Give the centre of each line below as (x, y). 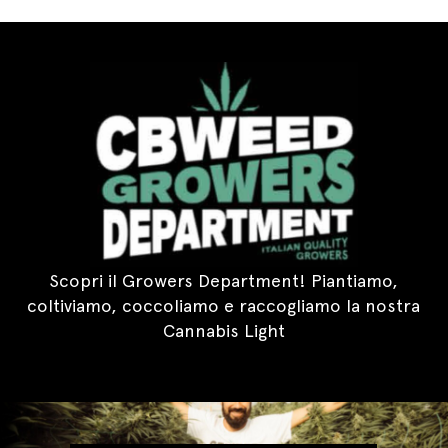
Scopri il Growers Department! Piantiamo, (224, 280)
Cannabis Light (223, 330)
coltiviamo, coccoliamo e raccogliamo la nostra (224, 305)
